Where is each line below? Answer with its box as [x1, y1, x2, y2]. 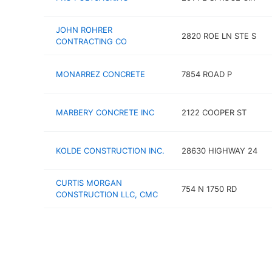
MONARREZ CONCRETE [56, 69, 145, 79]
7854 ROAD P [181, 69, 232, 79]
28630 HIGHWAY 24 [181, 145, 257, 155]
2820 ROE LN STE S [181, 30, 256, 41]
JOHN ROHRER [56, 25, 112, 35]
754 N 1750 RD [181, 183, 237, 194]
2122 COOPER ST [181, 107, 246, 117]
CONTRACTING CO [56, 36, 127, 46]
